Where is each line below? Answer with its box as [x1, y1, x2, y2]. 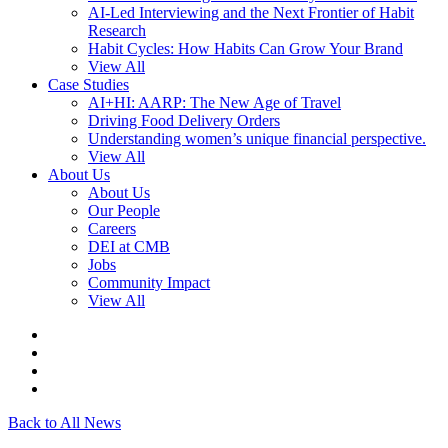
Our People [88, 202, 160, 219]
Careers [88, 220, 136, 237]
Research [88, 22, 146, 39]
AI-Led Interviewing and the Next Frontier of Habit [88, 4, 414, 21]
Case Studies [48, 76, 129, 93]
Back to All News [8, 414, 121, 431]
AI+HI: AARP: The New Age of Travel [88, 94, 341, 111]
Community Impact [88, 274, 210, 291]
